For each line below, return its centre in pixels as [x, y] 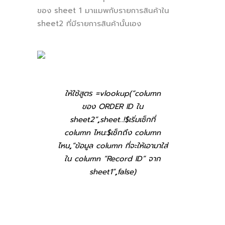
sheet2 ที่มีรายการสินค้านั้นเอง [89, 23]
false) [127, 172]
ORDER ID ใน [121, 106]
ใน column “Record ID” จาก [113, 158]
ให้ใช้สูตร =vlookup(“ [99, 93]
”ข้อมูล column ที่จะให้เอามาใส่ [120, 145]
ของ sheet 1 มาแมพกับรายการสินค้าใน [103, 10]
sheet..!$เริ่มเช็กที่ [128, 119]
